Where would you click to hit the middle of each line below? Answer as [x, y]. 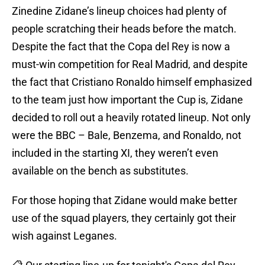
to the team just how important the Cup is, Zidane [127, 100]
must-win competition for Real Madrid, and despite [130, 64]
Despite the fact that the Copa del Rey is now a [121, 47]
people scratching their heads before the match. [124, 29]
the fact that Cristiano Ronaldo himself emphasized [132, 82]
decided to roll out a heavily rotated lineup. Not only [131, 118]
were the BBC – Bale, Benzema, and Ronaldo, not [127, 135]
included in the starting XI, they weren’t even [115, 153]
